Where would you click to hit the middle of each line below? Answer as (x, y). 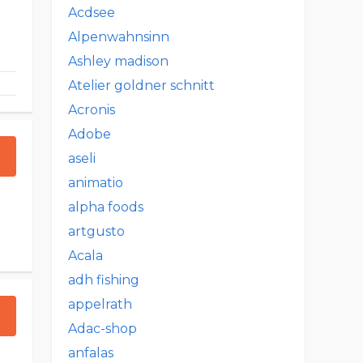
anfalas (91, 353)
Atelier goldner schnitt (141, 85)
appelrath (100, 304)
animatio (96, 183)
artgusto (96, 231)
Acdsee (92, 13)
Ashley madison (118, 61)
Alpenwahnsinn (119, 37)
